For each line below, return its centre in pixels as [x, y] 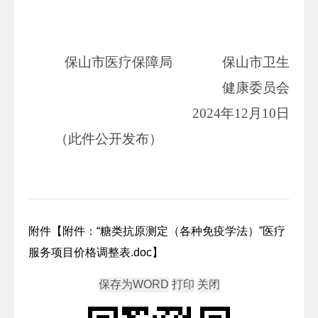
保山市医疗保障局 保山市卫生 [177, 62]
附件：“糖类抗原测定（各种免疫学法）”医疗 [174, 231]
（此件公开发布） [109, 138]
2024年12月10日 [241, 113]
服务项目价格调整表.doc [90, 252]
